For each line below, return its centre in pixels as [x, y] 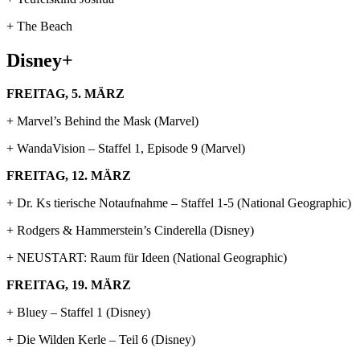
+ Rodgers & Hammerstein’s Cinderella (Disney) [130, 231]
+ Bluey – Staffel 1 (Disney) [78, 313]
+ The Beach [39, 26]
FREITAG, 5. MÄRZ [65, 94]
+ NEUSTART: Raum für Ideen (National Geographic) [147, 258]
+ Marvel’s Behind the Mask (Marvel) [102, 121]
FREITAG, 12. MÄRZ [69, 176]
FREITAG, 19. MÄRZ [69, 285]
